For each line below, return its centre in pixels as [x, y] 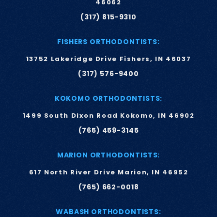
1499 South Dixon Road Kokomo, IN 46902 [108, 116]
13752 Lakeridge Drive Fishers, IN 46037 [108, 59]
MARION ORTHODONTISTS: [108, 155]
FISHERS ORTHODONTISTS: [108, 42]
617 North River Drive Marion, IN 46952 [108, 172]
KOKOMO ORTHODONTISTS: [108, 98]
